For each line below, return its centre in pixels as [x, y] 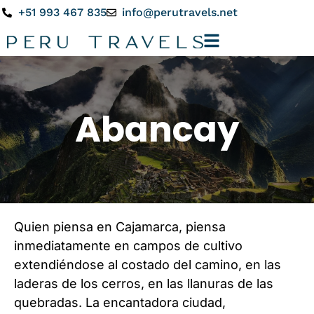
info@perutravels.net [180, 12]
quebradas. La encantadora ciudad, [120, 302]
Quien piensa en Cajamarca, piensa [120, 227]
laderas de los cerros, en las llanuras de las [144, 284]
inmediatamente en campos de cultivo [128, 246]
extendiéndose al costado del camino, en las [148, 265]
